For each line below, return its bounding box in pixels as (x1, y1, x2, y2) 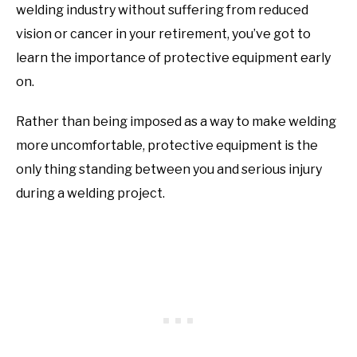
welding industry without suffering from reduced (16, 2, 308, 18)
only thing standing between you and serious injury (16, 162, 322, 178)
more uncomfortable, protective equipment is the (16, 138, 318, 154)
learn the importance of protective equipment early (16, 50, 331, 66)
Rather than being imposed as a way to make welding (16, 114, 336, 130)
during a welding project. (16, 186, 165, 202)
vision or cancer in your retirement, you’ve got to (16, 26, 311, 42)
